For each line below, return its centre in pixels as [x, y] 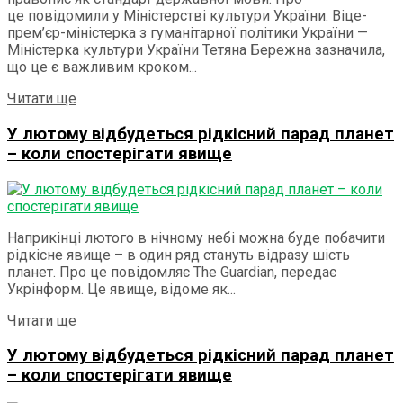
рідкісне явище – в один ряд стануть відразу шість [179, 255]
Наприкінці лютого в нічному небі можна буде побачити [196, 237]
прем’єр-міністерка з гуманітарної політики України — [188, 33]
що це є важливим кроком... [102, 67]
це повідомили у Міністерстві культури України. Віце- [187, 16]
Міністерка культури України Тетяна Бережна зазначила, [196, 50]
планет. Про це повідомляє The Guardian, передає [172, 272]
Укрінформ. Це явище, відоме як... [121, 289]
